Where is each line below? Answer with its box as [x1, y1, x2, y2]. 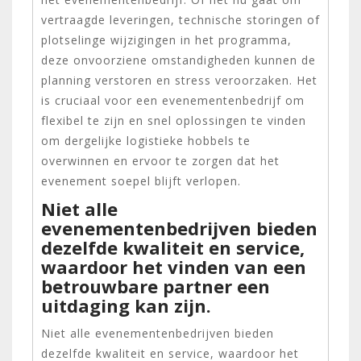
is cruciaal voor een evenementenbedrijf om [41, 92, 305, 108]
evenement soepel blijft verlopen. [41, 172, 241, 189]
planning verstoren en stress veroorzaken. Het [41, 72, 317, 88]
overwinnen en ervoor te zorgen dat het [41, 152, 280, 168]
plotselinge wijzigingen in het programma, [41, 31, 292, 48]
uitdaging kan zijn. [41, 293, 211, 317]
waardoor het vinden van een [41, 254, 306, 279]
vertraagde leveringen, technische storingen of [41, 11, 320, 27]
